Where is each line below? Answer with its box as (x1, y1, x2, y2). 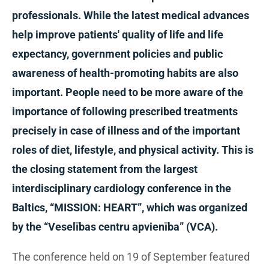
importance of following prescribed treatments (12, 105, 238, 118)
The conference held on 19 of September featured (12, 250, 250, 263)
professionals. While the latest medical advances (12, 9, 249, 22)
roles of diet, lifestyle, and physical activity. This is (12, 144, 253, 156)
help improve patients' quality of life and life (12, 28, 223, 41)
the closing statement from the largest (12, 163, 198, 175)
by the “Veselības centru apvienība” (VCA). (12, 220, 218, 233)
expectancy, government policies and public (12, 47, 223, 60)
